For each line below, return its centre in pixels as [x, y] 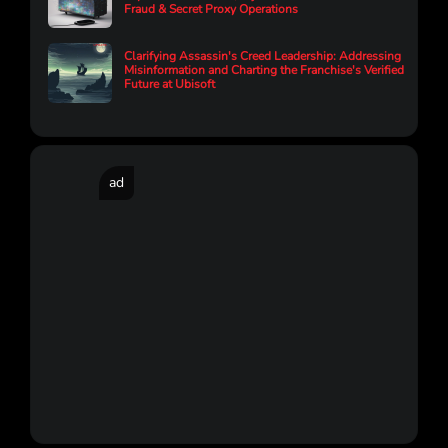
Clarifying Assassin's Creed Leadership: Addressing [262, 55]
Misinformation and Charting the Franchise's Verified [264, 69]
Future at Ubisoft [169, 83]
